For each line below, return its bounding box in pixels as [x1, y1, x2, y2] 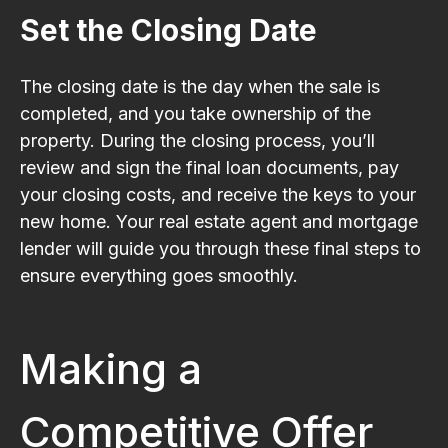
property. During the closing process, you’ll [20, 129, 375, 151]
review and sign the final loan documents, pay [20, 156, 399, 178]
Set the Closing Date [20, 11, 317, 48]
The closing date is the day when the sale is [20, 75, 380, 97]
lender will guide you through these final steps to [20, 237, 421, 259]
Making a [20, 342, 202, 394]
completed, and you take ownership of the [20, 102, 371, 124]
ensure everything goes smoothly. [20, 264, 298, 286]
